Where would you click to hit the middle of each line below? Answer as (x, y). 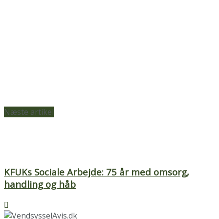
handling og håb (40, 184)
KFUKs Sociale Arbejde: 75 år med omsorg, (97, 172)
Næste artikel (29, 112)
